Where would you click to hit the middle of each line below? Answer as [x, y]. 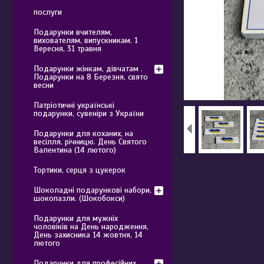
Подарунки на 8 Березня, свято [91, 77]
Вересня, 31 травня [67, 49]
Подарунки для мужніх [76, 218]
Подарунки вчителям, [73, 32]
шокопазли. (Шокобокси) [79, 198]
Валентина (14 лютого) [75, 150]
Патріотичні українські [74, 105]
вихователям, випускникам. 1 [86, 40]
